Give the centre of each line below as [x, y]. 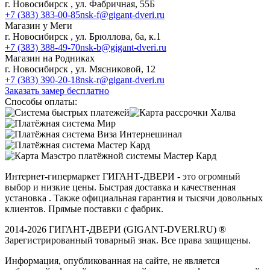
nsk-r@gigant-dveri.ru [122, 80]
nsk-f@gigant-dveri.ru [122, 14]
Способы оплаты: [41, 101]
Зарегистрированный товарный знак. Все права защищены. [128, 240]
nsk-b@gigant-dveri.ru [123, 47]
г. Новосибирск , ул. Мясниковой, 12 [80, 69]
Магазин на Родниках [50, 58]
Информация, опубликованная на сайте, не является [112, 260]
